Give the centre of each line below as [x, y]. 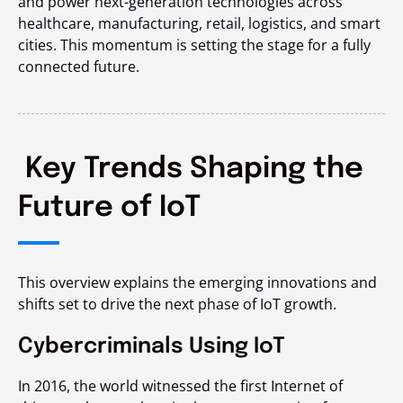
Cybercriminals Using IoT [152, 347]
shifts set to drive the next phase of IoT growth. [177, 304]
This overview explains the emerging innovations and [197, 283]
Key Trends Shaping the [191, 170]
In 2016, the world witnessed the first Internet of [180, 386]
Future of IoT [109, 209]
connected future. [79, 67]
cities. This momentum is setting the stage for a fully [194, 45]
